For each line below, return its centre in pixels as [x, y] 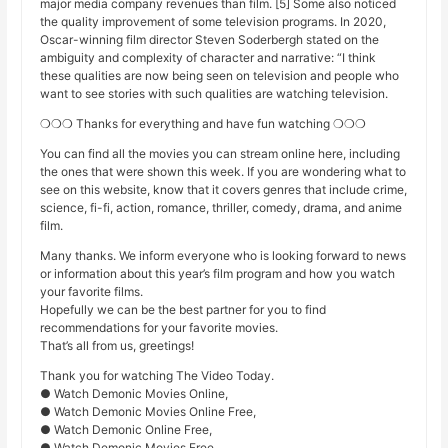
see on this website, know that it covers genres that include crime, [224, 190]
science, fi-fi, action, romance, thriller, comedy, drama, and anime [221, 208]
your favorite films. [92, 292]
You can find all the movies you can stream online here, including [220, 154]
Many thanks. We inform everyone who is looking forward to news [223, 256]
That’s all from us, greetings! [117, 346]
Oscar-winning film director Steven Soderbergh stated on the [210, 40]
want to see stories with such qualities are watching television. [214, 94]
